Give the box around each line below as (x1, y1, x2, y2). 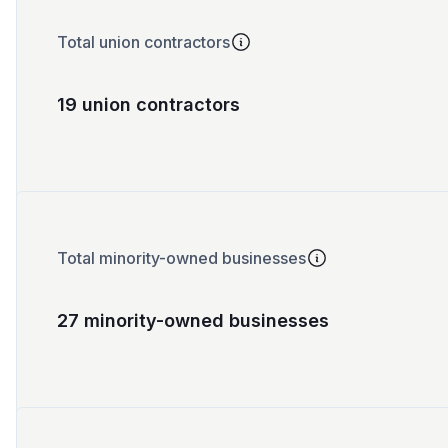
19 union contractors (57, 94, 240, 116)
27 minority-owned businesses (57, 310, 329, 332)
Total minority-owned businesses (57, 248, 306, 269)
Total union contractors (57, 32, 230, 53)
